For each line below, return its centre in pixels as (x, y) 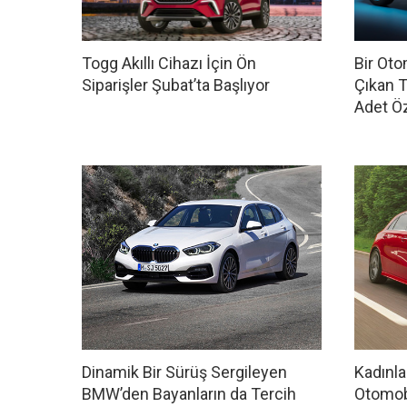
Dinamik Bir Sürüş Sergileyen (184, 372)
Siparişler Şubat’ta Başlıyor (176, 85)
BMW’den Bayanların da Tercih (189, 394)
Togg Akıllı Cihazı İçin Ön (169, 64)
